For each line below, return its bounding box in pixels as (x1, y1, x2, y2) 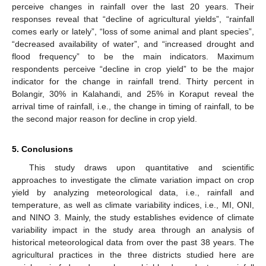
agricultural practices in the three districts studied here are (12, 250, 254, 260)
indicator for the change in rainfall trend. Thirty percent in (12, 77, 254, 87)
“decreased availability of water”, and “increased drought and (12, 39, 254, 49)
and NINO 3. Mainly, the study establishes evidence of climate (12, 213, 254, 223)
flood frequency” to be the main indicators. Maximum (12, 52, 254, 62)
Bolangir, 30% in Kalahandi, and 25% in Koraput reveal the (12, 89, 254, 99)
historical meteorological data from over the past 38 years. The (12, 237, 254, 248)
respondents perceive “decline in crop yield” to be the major (12, 64, 254, 74)
